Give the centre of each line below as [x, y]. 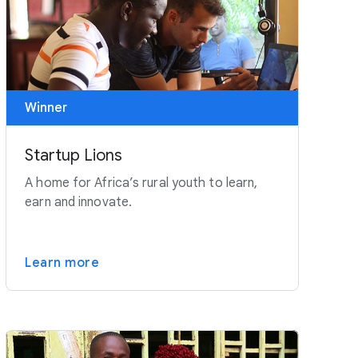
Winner [46, 108]
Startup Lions [74, 156]
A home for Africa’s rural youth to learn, [141, 183]
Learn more [62, 263]
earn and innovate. [79, 203]
